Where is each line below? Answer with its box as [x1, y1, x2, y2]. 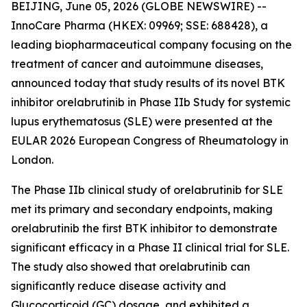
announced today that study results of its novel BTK [11, 76, 285, 90]
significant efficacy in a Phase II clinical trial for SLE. [11, 241, 289, 254]
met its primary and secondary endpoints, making [11, 202, 273, 216]
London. [11, 153, 53, 167]
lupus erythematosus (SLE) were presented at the [11, 114, 273, 128]
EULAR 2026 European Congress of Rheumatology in [11, 134, 288, 147]
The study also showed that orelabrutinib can [11, 260, 250, 273]
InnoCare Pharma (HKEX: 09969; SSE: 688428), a [11, 19, 268, 32]
